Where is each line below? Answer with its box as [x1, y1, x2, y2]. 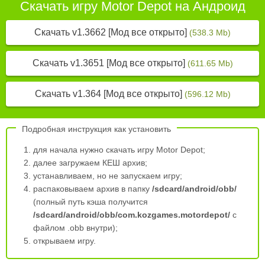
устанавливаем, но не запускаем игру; [33, 171, 183, 180]
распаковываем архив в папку [33, 184, 153, 193]
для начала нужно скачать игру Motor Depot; [33, 145, 206, 154]
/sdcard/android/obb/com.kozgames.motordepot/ [33, 210, 231, 219]
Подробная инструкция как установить [22, 124, 171, 134]
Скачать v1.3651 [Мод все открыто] [32, 58, 188, 68]
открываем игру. [33, 236, 96, 245]
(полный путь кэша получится [33, 197, 148, 206]
